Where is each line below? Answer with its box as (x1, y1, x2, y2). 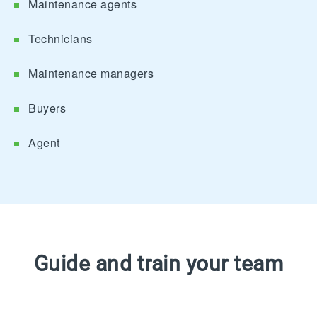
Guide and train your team (33, 251, 284, 277)
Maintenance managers (28, 65, 154, 82)
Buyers (28, 100, 66, 117)
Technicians (28, 30, 93, 47)
